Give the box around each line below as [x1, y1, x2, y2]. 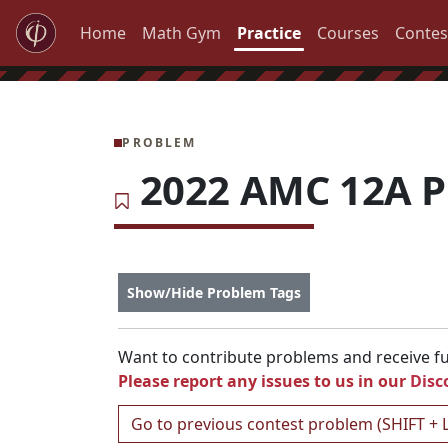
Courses [317, 22, 379, 44]
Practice [237, 22, 301, 44]
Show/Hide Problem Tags [127, 282, 301, 302]
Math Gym [142, 22, 221, 44]
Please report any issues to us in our [118, 369, 410, 392]
